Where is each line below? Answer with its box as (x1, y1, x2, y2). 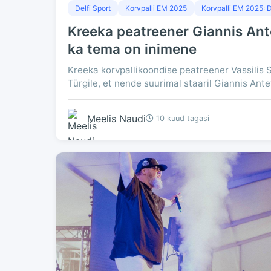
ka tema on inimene (68, 41, 197, 57)
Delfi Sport (75, 4, 111, 13)
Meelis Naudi (87, 112, 146, 125)
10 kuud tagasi (154, 114, 209, 123)
